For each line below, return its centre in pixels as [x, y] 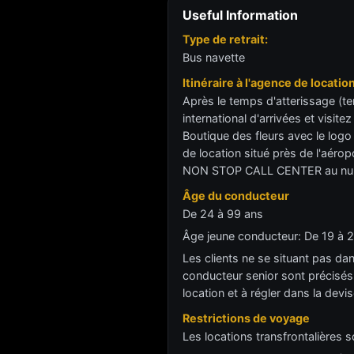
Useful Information [240, 15]
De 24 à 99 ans [223, 214]
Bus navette [214, 57]
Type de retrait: [225, 39]
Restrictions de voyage [246, 318]
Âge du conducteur [236, 196]
